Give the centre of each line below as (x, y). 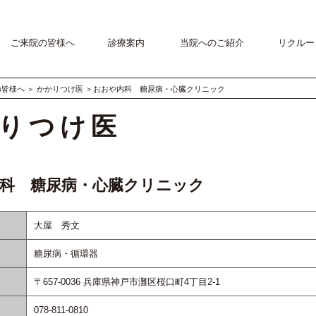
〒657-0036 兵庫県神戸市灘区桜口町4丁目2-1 (127, 281)
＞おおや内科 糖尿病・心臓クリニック (154, 89)
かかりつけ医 (60, 89)
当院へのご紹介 (212, 43)
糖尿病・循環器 (66, 253)
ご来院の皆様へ (42, 43)
